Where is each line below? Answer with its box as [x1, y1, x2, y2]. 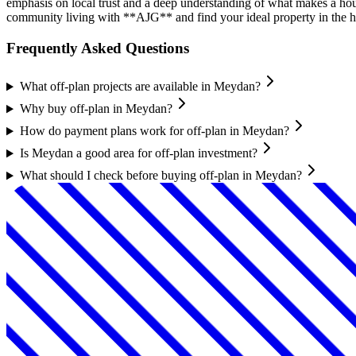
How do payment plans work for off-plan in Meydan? [19, 124, 289, 138]
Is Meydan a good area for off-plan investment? [19, 146, 257, 161]
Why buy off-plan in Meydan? [19, 102, 172, 116]
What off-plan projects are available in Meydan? [19, 79, 261, 94]
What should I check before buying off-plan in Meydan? [19, 168, 302, 183]
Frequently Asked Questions [6, 39, 189, 56]
